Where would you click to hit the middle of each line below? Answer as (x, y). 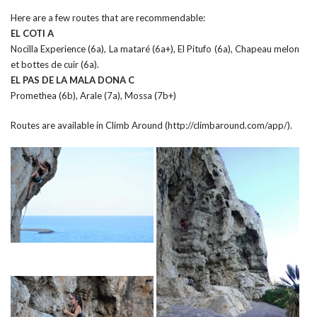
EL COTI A (32, 33)
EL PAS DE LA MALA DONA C (73, 80)
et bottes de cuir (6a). (55, 64)
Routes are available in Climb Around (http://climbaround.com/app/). (151, 125)
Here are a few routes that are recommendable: (108, 18)
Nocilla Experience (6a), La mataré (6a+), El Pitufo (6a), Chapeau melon (155, 49)
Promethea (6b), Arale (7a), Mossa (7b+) (93, 96)
